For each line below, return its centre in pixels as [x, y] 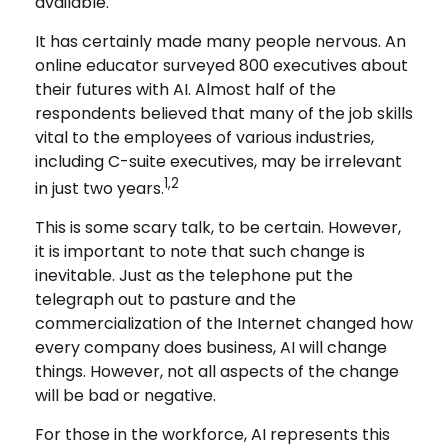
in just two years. [99, 189]
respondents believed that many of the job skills [224, 113]
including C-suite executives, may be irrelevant [218, 161]
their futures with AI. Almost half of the [185, 89]
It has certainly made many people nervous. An [220, 41]
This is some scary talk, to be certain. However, [218, 228]
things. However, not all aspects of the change [217, 372]
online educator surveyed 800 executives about [221, 65]
